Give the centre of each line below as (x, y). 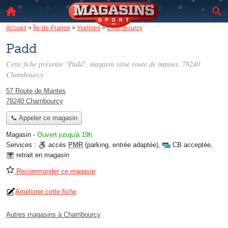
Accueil (16, 28)
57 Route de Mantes (36, 91)
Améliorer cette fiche (46, 192)
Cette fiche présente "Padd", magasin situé (69, 64)
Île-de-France (52, 28)
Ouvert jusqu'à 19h (65, 135)
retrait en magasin (43, 155)
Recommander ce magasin (55, 172)
